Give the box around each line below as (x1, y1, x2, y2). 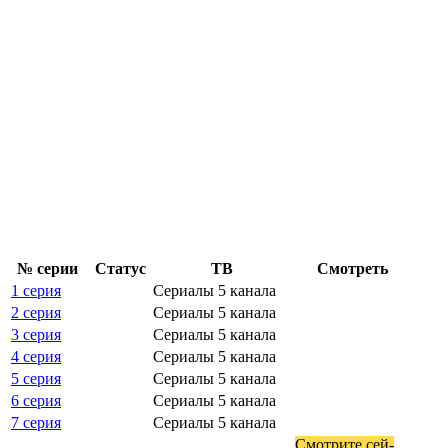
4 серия (11, 347, 61, 365)
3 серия (11, 325, 61, 343)
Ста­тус (95, 259, 146, 277)
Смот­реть (317, 259, 388, 277)
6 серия (11, 391, 61, 409)
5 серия (11, 369, 61, 387)
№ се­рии (17, 259, 78, 277)
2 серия (11, 303, 61, 321)
